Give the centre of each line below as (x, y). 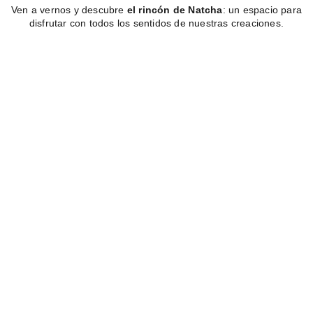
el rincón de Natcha (173, 10)
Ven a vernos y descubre (67, 10)
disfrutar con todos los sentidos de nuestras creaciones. (156, 23)
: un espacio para (262, 10)
